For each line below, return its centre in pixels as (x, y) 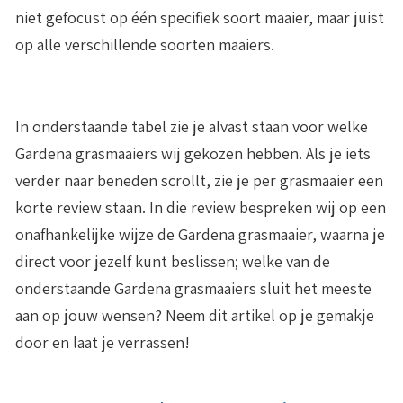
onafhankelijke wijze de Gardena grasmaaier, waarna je (200, 234)
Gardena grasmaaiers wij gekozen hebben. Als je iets (193, 153)
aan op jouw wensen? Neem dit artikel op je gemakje (195, 315)
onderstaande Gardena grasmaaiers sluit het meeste (193, 288)
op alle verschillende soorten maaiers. (145, 45)
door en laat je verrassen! (103, 342)
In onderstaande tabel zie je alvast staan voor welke (192, 126)
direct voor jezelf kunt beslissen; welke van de (173, 261)
